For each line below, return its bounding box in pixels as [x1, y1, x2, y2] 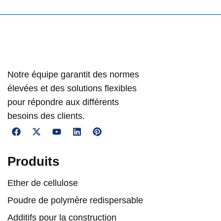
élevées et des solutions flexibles [7, 83, 137, 93]
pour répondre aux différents [7, 97, 119, 107]
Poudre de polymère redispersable [7, 195, 143, 205]
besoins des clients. [7, 110, 85, 121]
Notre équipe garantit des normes [7, 69, 139, 79]
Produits [7, 153, 59, 169]
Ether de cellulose [7, 178, 78, 188]
